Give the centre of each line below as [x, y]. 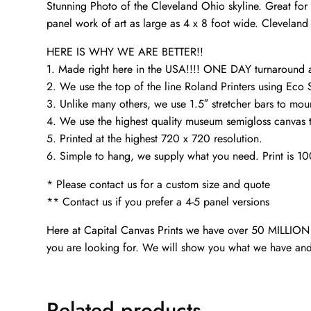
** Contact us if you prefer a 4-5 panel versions [158, 202]
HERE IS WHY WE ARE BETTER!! [125, 52]
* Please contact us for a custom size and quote [159, 185]
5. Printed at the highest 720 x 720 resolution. [155, 139]
